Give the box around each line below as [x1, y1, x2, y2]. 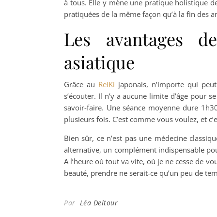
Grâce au [64, 79, 98, 89]
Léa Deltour [79, 198, 118, 207]
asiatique [64, 50, 135, 74]
